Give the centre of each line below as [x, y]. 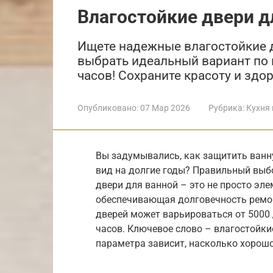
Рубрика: [226, 108]
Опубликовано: [108, 108]
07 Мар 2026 [165, 108]
